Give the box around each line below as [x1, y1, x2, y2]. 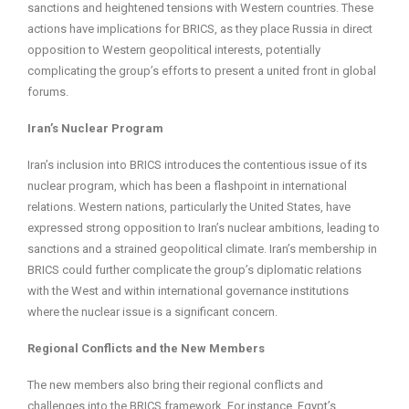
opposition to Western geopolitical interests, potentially [27, 43, 320, 58]
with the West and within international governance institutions [27, 284, 349, 299]
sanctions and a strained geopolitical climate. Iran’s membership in [27, 242, 377, 257]
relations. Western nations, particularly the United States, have [27, 200, 351, 215]
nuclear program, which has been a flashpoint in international [27, 179, 347, 194]
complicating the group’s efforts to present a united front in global [27, 64, 376, 79]
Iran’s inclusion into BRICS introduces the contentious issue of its [27, 158, 367, 173]
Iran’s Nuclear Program [27, 121, 163, 136]
